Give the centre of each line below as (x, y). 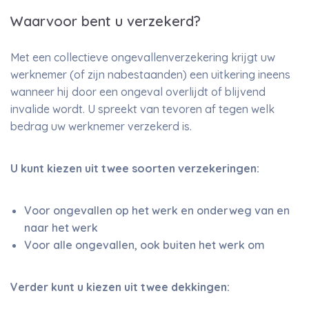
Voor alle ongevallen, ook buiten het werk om (144, 245)
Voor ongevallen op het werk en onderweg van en (157, 210)
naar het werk (61, 228)
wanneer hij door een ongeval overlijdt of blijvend (138, 92)
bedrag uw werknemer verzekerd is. (101, 126)
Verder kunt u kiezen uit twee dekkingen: (120, 287)
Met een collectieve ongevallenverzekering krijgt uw (143, 57)
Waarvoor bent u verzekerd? (106, 21)
